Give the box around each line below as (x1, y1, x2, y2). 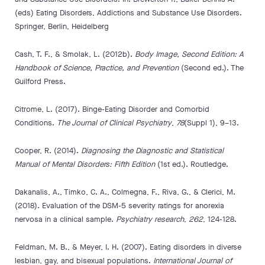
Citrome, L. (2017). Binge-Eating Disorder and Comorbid (15, 104, 209, 114)
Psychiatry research (116, 214, 184, 224)
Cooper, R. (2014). (15, 146, 81, 156)
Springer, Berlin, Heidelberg (15, 21, 109, 31)
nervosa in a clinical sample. (15, 214, 116, 224)
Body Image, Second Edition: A (135, 49, 244, 59)
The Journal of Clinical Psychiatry (57, 118, 172, 128)
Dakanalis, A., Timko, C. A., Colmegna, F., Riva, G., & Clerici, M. (15, 187, 235, 197)
